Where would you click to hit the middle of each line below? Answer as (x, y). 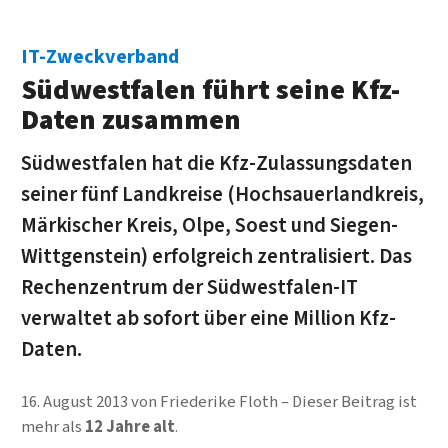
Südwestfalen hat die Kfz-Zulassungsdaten (216, 163)
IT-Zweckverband (99, 57)
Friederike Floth (218, 401)
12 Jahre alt (129, 426)
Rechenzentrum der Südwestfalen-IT (189, 287)
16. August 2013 (74, 401)
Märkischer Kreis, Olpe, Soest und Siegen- (209, 225)
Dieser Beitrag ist (354, 401)
